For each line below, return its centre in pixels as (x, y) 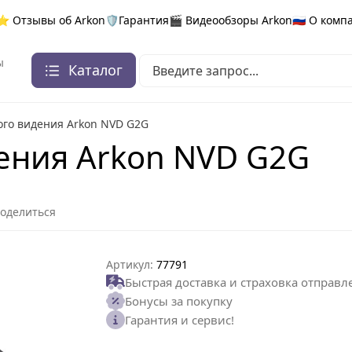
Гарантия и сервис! (180, 320)
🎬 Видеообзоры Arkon (230, 20)
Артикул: (130, 265)
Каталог (95, 70)
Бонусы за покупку (179, 301)
